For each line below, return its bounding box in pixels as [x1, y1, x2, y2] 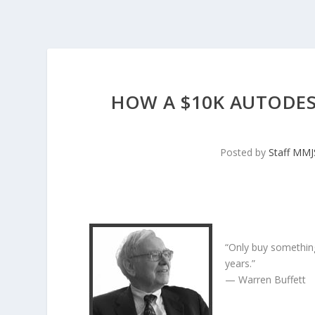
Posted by [220, 146, 269, 159]
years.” [225, 257, 256, 271]
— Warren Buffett [225, 273, 307, 287]
